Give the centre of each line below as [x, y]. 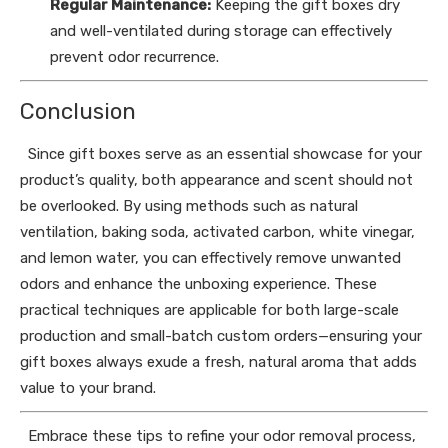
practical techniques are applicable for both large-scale [209, 309]
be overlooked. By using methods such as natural [189, 205]
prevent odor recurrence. [134, 56]
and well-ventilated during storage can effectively [221, 30]
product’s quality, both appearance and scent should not [216, 179]
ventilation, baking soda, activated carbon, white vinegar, [217, 231]
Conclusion [78, 111]
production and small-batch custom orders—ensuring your [221, 335]
